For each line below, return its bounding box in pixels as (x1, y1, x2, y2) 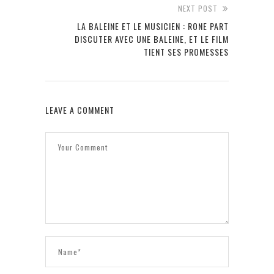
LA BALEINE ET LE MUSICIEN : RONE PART (77, 20, 229, 33)
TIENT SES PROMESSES (144, 45, 229, 59)
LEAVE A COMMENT (45, 103, 114, 117)
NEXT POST (178, 3, 218, 14)
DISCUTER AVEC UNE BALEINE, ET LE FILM (75, 32, 229, 46)
